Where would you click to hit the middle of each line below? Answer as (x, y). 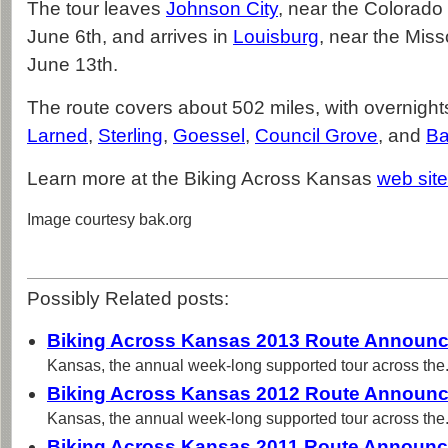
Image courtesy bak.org (109, 219)
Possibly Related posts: (128, 298)
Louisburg (276, 36)
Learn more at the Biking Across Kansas (202, 178)
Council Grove (316, 135)
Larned (57, 135)
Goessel (209, 135)
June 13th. (72, 64)
